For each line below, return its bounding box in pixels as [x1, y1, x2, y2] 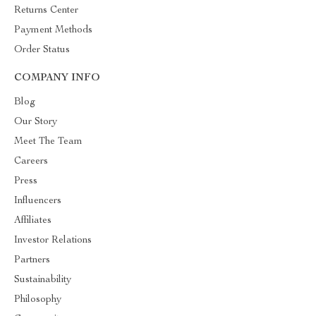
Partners [14, 255, 50, 265]
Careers [14, 157, 48, 166]
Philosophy [14, 295, 61, 305]
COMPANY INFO [14, 73, 100, 83]
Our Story [14, 117, 57, 127]
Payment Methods [14, 25, 92, 35]
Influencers [14, 196, 61, 206]
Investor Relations [14, 236, 92, 245]
